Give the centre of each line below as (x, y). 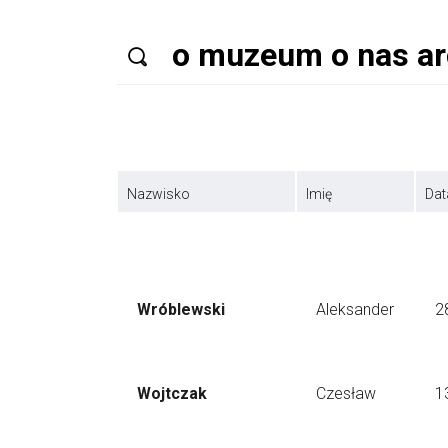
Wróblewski (181, 309)
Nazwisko (158, 194)
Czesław (346, 393)
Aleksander (355, 309)
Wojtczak (172, 393)
